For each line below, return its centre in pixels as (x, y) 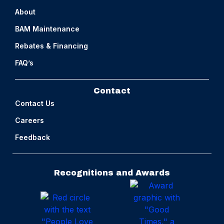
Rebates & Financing (51, 45)
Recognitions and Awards (112, 173)
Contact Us (35, 103)
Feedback (32, 137)
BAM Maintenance (47, 28)
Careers (29, 120)
